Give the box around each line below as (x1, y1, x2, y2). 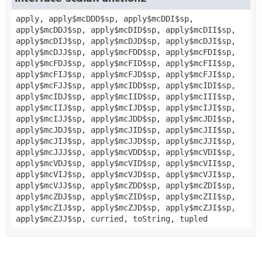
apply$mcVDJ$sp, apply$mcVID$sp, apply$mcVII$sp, (16, 158, 236, 168)
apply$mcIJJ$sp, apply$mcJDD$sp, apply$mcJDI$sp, (16, 113, 236, 123)
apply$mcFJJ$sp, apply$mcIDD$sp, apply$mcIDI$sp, (16, 80, 236, 90)
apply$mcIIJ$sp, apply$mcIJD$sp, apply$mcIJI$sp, (16, 102, 236, 112)
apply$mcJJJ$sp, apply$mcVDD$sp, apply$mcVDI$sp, (16, 147, 236, 157)
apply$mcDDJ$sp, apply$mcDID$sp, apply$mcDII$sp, (16, 25, 236, 35)
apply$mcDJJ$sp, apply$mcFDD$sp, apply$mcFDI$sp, (16, 47, 236, 57)
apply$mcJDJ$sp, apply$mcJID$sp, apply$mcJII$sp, (16, 125, 236, 135)
